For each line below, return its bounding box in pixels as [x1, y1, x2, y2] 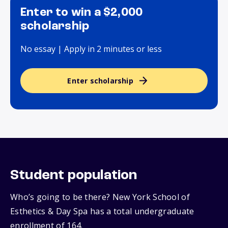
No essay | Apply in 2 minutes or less [20, 43, 162, 55]
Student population [10, 168, 137, 183]
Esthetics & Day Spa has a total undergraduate [10, 206, 194, 217]
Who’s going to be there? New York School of [10, 191, 190, 203]
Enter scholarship [67, 76, 133, 86]
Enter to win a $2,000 [20, 7, 143, 19]
